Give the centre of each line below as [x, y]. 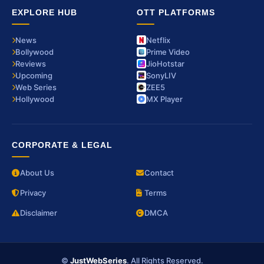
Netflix [158, 40]
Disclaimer [39, 213]
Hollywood [35, 99]
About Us [37, 173]
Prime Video [168, 52]
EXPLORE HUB [44, 13]
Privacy [33, 193]
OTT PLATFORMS [176, 13]
